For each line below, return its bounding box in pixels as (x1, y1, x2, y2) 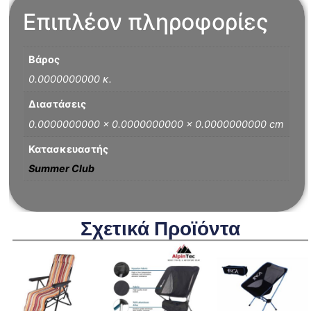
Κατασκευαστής (28, 142, 109, 155)
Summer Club (28, 162, 95, 175)
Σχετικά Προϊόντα (80, 215, 240, 242)
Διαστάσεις (28, 98, 87, 110)
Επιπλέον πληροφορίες (23, 8, 269, 35)
